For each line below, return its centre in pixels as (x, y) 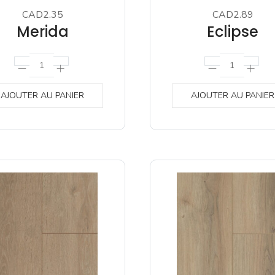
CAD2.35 (42, 15)
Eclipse (233, 32)
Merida (42, 32)
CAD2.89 (233, 15)
